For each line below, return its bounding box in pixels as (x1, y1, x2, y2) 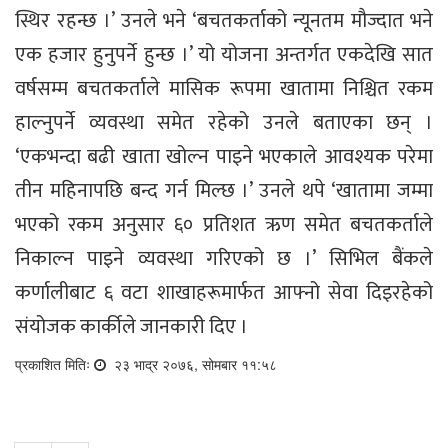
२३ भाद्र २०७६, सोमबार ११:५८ (106, 353, 281, 374)
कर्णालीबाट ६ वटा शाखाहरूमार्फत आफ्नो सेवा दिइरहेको (15, 275, 433, 310)
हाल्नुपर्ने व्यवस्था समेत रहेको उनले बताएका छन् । (15, 105, 433, 140)
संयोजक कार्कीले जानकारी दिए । (15, 309, 248, 344)
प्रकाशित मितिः (15, 353, 94, 374)
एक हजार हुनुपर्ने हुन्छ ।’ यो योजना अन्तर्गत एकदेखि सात (15, 37, 433, 72)
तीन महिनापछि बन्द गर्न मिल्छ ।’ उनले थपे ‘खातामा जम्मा (15, 173, 433, 208)
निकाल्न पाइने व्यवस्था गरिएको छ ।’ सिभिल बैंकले (15, 241, 433, 276)
